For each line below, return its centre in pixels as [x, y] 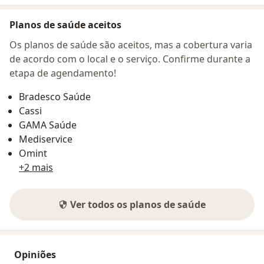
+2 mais [36, 168]
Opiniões [35, 255]
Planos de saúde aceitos [65, 25]
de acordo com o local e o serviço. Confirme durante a [130, 59]
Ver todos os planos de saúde [138, 205]
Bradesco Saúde [55, 97]
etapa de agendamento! [63, 73]
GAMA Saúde [48, 125]
